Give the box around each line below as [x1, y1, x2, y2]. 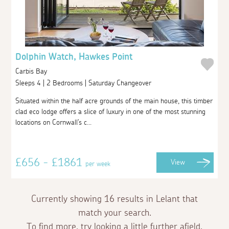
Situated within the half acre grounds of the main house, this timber [15, 97, 213, 105]
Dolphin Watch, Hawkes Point [15, 52, 133, 62]
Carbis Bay [15, 67, 48, 75]
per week [85, 160, 111, 168]
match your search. [78, 208, 151, 218]
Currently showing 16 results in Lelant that [31, 194, 198, 204]
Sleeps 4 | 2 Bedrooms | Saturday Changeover [15, 79, 154, 87]
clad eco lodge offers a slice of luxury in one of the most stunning [15, 108, 206, 116]
